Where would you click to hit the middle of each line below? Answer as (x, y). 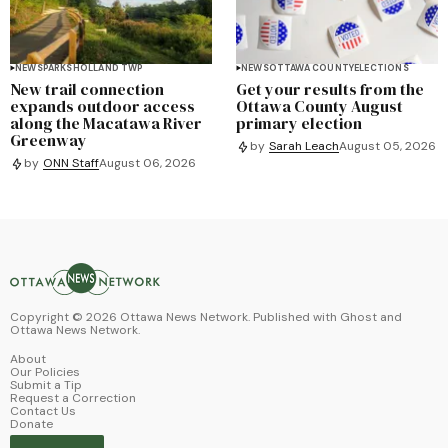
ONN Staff (71, 163)
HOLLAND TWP (108, 67)
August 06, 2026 (147, 163)
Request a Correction (73, 397)
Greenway (48, 139)
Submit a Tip (46, 384)
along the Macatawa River (106, 122)
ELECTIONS (381, 67)
